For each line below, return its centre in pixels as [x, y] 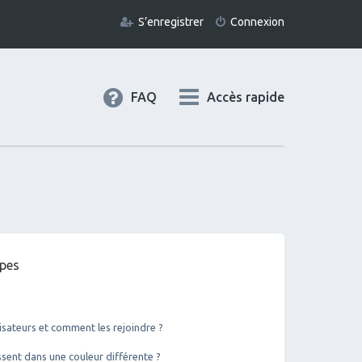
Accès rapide [246, 97]
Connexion [257, 22]
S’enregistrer [171, 22]
